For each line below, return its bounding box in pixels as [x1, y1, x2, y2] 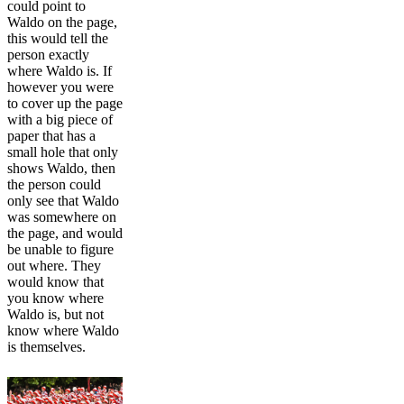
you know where [7, 290, 104, 306]
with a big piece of [7, 112, 113, 127]
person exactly [7, 47, 89, 62]
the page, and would [7, 225, 123, 241]
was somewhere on [7, 209, 116, 225]
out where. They [7, 258, 101, 273]
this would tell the [7, 31, 108, 46]
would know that [7, 274, 104, 289]
